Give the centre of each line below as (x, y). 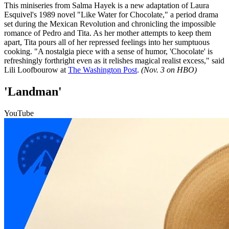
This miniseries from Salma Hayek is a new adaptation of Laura (107, 6)
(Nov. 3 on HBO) (169, 70)
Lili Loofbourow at (36, 70)
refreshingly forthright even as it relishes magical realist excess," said (114, 61)
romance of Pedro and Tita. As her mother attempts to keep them (108, 33)
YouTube (19, 113)
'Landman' (33, 92)
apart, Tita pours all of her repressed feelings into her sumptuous (107, 42)
